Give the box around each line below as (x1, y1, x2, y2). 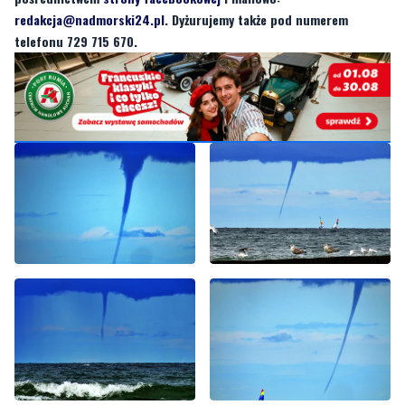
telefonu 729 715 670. (14, 31, 137, 51)
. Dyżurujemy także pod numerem (165, 9, 348, 29)
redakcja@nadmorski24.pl (14, 9, 165, 29)
